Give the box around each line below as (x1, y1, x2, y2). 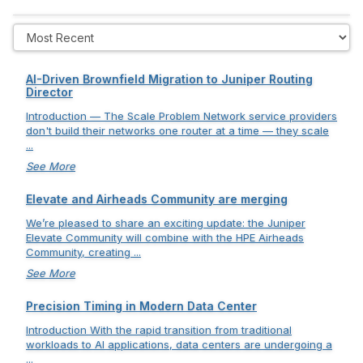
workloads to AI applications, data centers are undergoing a (26, 338, 332, 351)
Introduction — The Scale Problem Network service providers (26, 109, 337, 122)
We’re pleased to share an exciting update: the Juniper (26, 216, 305, 229)
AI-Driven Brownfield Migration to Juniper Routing (26, 72, 313, 86)
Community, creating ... (26, 246, 141, 258)
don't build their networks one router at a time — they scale (26, 124, 329, 137)
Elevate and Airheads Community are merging (26, 192, 288, 206)
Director (26, 85, 73, 99)
